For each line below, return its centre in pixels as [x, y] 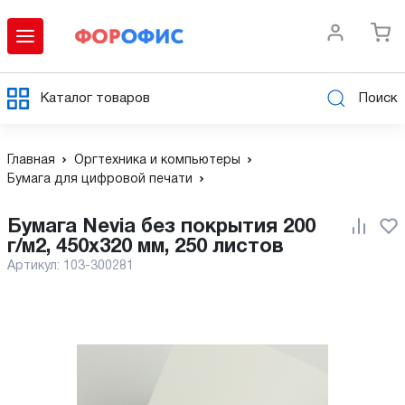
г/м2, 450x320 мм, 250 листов [146, 247]
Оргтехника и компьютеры [157, 160]
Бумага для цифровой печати [100, 179]
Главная [31, 160]
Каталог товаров [95, 98]
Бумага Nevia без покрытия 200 [14, 227]
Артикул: [35, 266]
